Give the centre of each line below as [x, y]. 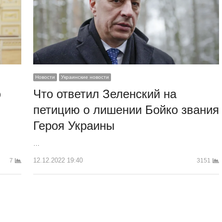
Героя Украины [74, 126]
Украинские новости [85, 77]
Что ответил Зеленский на [105, 94]
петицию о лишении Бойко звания [126, 110]
